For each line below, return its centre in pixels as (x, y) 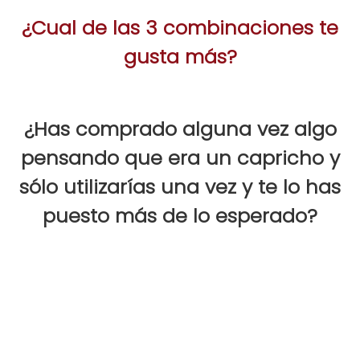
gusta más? (180, 57)
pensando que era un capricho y (180, 158)
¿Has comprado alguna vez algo (180, 129)
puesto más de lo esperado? (180, 216)
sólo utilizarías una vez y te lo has (180, 187)
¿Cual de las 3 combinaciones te (180, 28)
